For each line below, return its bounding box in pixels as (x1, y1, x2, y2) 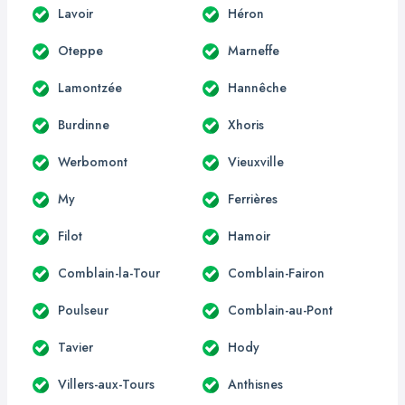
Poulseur (58, 300, 108, 319)
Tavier (58, 337, 93, 356)
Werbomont (58, 152, 127, 171)
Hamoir (228, 226, 270, 245)
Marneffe (228, 41, 279, 60)
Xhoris (228, 115, 264, 134)
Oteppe (58, 41, 103, 60)
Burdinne (58, 115, 109, 134)
